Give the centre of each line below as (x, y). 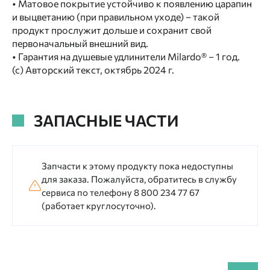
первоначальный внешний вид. (80, 43)
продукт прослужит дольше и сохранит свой (112, 30)
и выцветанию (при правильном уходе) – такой (116, 17)
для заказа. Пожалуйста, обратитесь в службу (139, 179)
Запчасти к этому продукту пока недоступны (137, 166)
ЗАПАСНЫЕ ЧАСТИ (106, 120)
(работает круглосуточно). (99, 206)
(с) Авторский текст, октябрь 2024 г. (93, 70)
